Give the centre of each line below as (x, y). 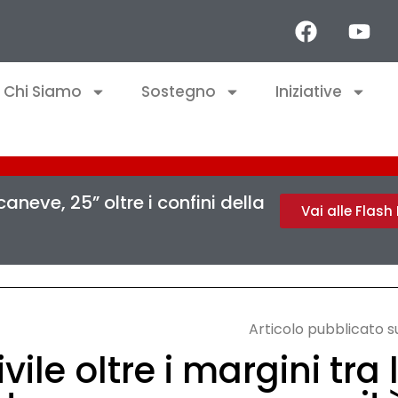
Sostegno (179, 92)
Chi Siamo (43, 92)
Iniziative (309, 92)
